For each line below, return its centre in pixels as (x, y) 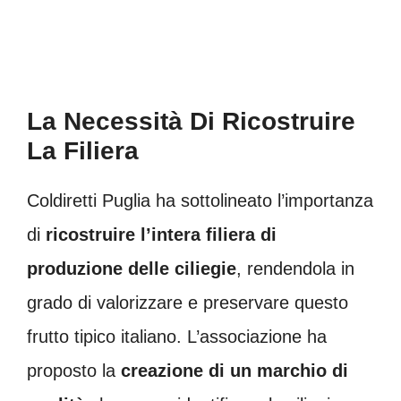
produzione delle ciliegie (132, 268)
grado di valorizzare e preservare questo (188, 302)
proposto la (74, 370)
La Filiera (83, 150)
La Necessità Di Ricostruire (191, 121)
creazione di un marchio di (235, 370)
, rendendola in (295, 268)
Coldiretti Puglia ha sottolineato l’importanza (200, 200)
